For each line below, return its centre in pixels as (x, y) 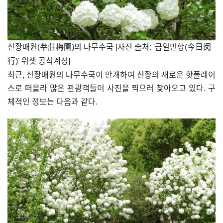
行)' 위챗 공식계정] (39, 61)
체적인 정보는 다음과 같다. (53, 102)
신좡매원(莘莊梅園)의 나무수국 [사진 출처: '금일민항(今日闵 (109, 47)
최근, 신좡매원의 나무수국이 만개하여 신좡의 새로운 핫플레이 (111, 75)
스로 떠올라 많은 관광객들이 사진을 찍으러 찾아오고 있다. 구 (111, 89)
